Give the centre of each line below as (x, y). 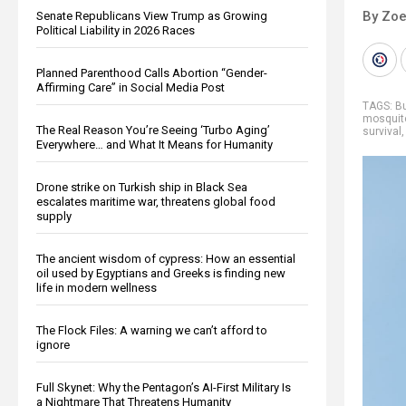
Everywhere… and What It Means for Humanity (155, 144)
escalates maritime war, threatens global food (156, 201)
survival (382, 131)
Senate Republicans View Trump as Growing (152, 15)
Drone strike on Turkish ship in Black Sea (142, 187)
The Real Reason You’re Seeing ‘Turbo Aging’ (153, 130)
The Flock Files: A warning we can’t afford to (152, 330)
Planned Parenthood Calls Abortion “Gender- (152, 72)
